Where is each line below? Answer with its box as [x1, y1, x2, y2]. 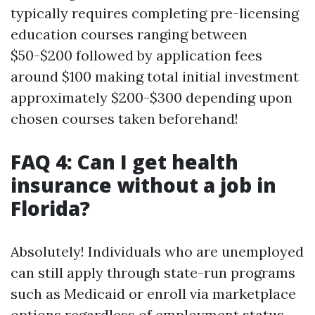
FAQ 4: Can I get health [11, 148, 238, 175]
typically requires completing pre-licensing [11, 4, 299, 22]
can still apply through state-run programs [11, 264, 295, 281]
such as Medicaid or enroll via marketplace [11, 285, 296, 302]
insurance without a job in [11, 172, 276, 198]
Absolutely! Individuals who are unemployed [11, 243, 304, 260]
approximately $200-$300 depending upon [11, 89, 292, 106]
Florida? [11, 195, 90, 221]
